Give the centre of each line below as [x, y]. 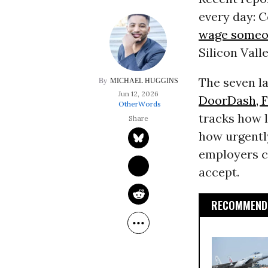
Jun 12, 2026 [138, 94]
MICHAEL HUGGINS [144, 81]
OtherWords [140, 104]
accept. [219, 172]
